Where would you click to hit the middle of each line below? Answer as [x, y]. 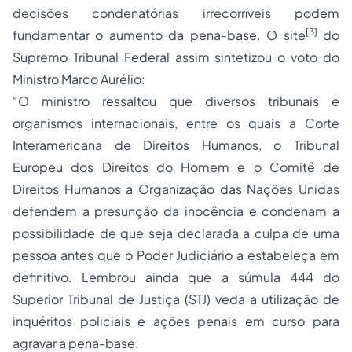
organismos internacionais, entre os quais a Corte [176, 123]
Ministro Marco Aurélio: [79, 79]
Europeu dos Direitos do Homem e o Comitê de [176, 167]
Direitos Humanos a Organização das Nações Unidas [176, 189]
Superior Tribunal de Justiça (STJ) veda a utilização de [176, 299]
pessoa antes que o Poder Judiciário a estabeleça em [176, 255]
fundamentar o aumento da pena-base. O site [159, 35]
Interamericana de [78, 145]
